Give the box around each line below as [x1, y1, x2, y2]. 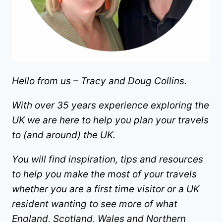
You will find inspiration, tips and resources [12, 154, 203, 166]
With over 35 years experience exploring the [12, 100, 209, 111]
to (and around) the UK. [12, 129, 115, 141]
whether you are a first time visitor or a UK [12, 183, 199, 195]
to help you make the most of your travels [12, 168, 197, 180]
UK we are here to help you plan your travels [12, 114, 209, 126]
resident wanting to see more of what [12, 198, 177, 210]
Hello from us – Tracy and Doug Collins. [12, 75, 187, 87]
